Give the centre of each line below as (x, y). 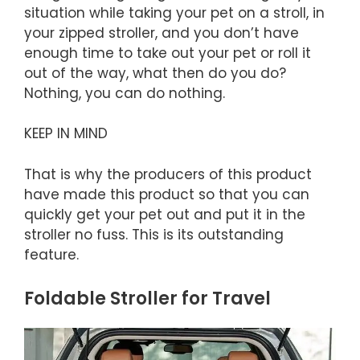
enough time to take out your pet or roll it (168, 53)
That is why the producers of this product (168, 174)
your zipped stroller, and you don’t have (162, 33)
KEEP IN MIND (66, 134)
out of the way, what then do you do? (155, 73)
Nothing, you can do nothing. (125, 93)
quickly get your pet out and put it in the (165, 214)
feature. (51, 254)
